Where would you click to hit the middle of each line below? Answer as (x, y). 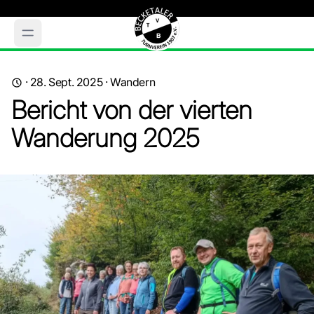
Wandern (133, 82)
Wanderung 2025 (105, 138)
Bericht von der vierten (132, 110)
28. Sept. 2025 (66, 82)
